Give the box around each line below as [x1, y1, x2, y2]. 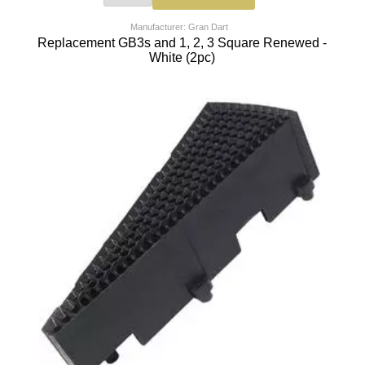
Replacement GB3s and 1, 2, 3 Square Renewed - [37, 36, 328, 51]
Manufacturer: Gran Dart [130, 22, 229, 33]
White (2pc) [149, 51, 216, 65]
